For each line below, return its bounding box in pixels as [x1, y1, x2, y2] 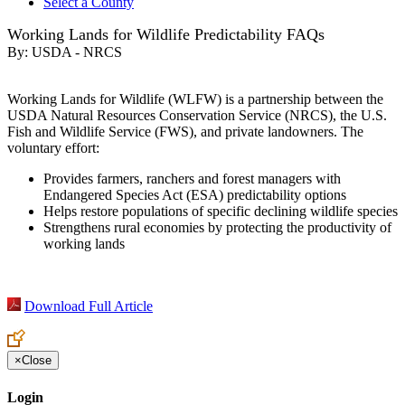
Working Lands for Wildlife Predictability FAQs [7, 25, 325, 44]
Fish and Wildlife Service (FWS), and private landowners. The [7, 124, 363, 140]
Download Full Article [24, 298, 153, 315]
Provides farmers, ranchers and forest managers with [43, 171, 341, 187]
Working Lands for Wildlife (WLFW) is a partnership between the [7, 91, 383, 108]
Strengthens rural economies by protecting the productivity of [43, 220, 391, 236]
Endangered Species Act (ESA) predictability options [43, 187, 346, 203]
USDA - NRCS [32, 44, 122, 61]
